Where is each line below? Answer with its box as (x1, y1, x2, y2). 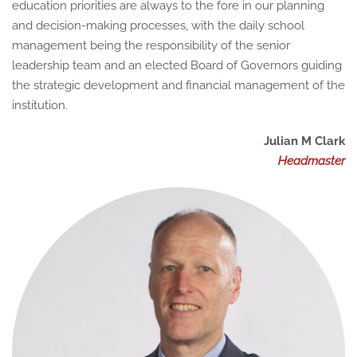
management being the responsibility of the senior (12, 38, 290, 53)
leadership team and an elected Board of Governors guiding (12, 58, 342, 73)
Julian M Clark (264, 134, 345, 148)
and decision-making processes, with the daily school (12, 18, 304, 33)
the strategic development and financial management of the (12, 78, 345, 92)
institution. (12, 98, 68, 112)
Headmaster (278, 154, 345, 168)
